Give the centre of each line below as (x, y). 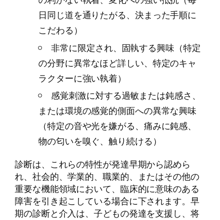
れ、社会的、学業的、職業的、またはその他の (107, 176)
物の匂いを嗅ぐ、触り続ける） (100, 141)
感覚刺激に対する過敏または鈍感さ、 (126, 96)
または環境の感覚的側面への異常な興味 (118, 111)
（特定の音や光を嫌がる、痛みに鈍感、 (118, 126)
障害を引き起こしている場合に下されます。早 (107, 201)
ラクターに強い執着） (82, 78)
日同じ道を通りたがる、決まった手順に (118, 14)
